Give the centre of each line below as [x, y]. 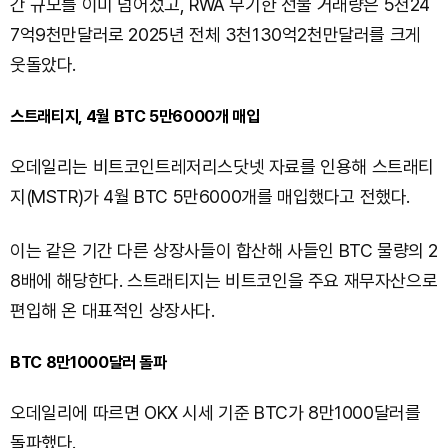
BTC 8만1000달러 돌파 [88, 361]
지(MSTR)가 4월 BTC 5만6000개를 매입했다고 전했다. [210, 196]
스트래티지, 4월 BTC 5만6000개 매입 [135, 115]
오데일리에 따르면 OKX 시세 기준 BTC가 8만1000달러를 [215, 412]
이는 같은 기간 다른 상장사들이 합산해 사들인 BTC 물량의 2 [224, 250]
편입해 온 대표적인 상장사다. [112, 310]
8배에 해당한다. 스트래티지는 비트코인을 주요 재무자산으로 [224, 280]
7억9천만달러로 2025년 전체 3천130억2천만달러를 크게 [215, 34]
